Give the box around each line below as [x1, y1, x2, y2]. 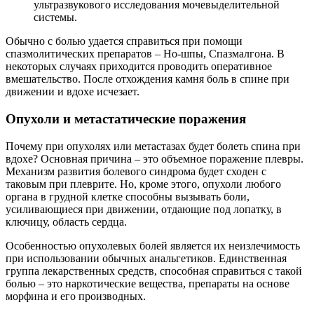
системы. [34, 11, 77, 24]
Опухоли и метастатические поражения [6, 111, 246, 126]
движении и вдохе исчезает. [6, 86, 139, 98]
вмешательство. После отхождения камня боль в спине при [6, 73, 289, 86]
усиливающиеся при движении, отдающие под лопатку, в [6, 203, 282, 215]
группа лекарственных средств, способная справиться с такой [6, 264, 302, 277]
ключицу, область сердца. [6, 215, 127, 228]
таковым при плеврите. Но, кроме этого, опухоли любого [6, 177, 281, 190]
